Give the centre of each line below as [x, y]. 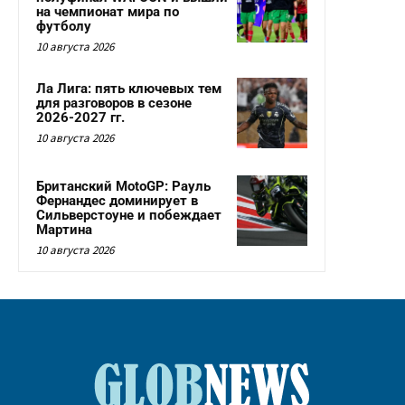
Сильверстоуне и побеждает [129, 215]
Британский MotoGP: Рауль [123, 186]
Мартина [64, 229]
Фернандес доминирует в [117, 200]
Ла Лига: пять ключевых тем [129, 88]
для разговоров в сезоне [114, 103]
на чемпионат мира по [108, 11]
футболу [64, 26]
